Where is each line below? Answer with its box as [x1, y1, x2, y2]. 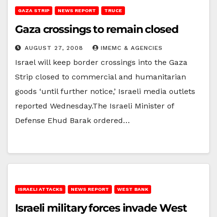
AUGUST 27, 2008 [25, 44, 86, 51]
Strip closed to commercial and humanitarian [15, 72, 186, 81]
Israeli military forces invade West [15, 201, 187, 215]
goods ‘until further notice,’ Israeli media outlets [15, 86, 195, 96]
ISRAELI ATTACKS [18, 186, 62, 192]
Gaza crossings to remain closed [15, 22, 178, 36]
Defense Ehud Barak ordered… [15, 115, 130, 125]
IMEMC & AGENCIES [101, 44, 163, 51]
